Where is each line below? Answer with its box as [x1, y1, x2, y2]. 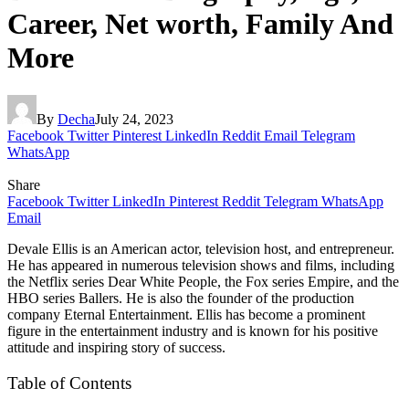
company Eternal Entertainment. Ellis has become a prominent [7, 306, 365, 322]
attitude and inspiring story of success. [7, 339, 225, 355]
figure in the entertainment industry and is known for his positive [7, 322, 378, 339]
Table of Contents [7, 373, 131, 393]
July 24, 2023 [95, 110, 173, 127]
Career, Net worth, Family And [7, 7, 393, 41]
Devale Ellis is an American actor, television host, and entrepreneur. [7, 240, 394, 257]
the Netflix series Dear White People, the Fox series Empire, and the [7, 273, 399, 289]
